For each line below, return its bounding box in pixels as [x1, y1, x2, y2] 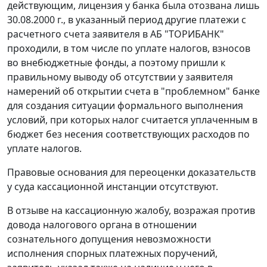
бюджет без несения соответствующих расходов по [7, 128, 250, 141]
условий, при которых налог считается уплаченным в [7, 113, 257, 127]
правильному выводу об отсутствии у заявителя [7, 70, 233, 84]
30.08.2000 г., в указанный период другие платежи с [7, 13, 246, 27]
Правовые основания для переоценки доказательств [7, 166, 256, 179]
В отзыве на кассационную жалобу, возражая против [7, 204, 255, 218]
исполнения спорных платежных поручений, [7, 247, 218, 260]
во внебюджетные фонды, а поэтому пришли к [7, 56, 225, 70]
